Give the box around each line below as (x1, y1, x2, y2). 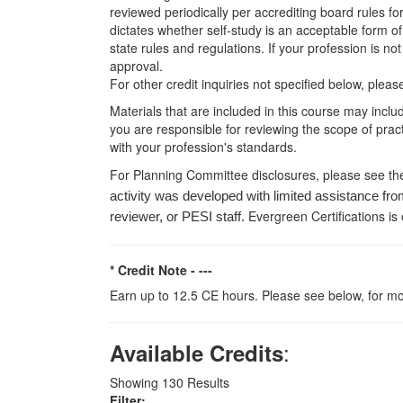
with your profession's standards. (110, 138, 304, 156)
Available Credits (110, 337, 283, 368)
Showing (110, 373, 162, 391)
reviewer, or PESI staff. (110, 210, 248, 224)
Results (184, 373, 229, 391)
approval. (110, 57, 166, 75)
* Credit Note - (110, 261, 199, 279)
